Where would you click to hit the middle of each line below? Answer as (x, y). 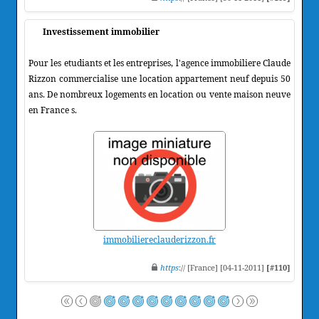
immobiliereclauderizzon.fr (159, 239)
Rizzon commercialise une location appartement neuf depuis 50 (159, 78)
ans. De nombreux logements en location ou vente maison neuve (159, 94)
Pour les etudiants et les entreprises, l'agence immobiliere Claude (159, 63)
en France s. (53, 110)
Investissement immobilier (101, 31)
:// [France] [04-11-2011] (223, 267)
